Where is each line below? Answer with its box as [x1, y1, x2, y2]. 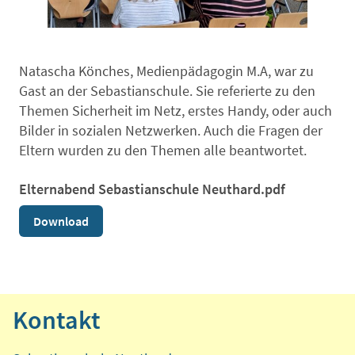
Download [33, 212, 89, 229]
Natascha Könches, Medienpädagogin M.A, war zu [19, 61, 314, 80]
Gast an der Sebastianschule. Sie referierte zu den [19, 81, 315, 100]
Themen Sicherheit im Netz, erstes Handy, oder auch [19, 101, 332, 120]
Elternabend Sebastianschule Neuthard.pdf [19, 179, 285, 198]
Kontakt [13, 303, 101, 336]
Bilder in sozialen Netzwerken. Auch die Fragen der [19, 120, 323, 139]
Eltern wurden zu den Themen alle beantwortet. [19, 140, 307, 159]
